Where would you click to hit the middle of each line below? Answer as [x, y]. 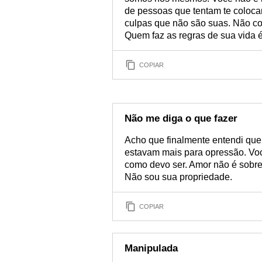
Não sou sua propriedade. [178, 177]
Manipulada [151, 248]
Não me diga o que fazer [181, 118]
